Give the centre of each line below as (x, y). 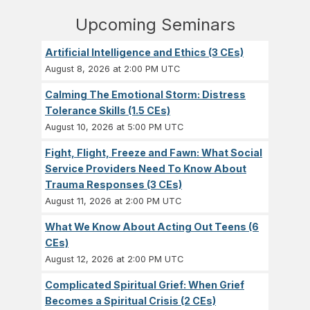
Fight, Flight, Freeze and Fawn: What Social (154, 153)
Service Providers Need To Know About (146, 169)
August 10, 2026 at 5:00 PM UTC (114, 127)
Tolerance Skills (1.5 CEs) (108, 111)
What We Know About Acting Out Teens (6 (152, 227)
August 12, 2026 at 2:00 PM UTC (114, 259)
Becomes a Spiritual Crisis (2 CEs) (130, 301)
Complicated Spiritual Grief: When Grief (145, 285)
